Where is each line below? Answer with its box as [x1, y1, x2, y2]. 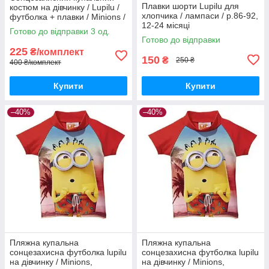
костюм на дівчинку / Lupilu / [10, 2, 119, 12]
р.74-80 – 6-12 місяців [10, 21, 96, 31]
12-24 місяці [142, 20, 190, 30]
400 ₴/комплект [10, 58, 61, 67]
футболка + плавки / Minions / [10, 11, 125, 22]
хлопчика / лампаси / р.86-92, [142, 10, 258, 20]
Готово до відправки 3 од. [10, 26, 110, 36]
